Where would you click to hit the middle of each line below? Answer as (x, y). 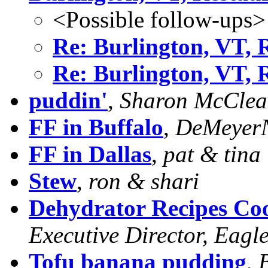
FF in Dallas (90, 154)
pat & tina (212, 154)
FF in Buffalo (96, 127)
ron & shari (144, 181)
